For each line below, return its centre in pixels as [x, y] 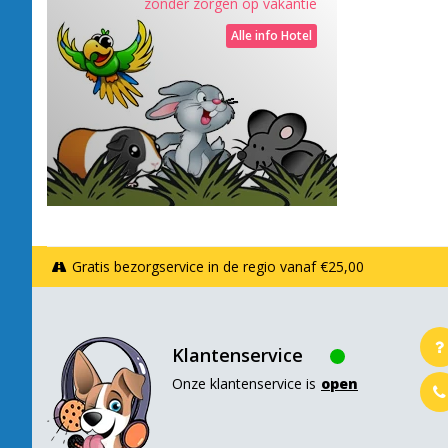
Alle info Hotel [271, 35]
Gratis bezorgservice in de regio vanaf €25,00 [218, 266]
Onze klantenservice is [244, 383]
